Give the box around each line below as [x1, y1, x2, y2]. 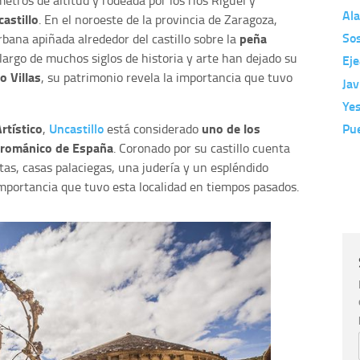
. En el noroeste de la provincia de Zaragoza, [39, 10, 277, 29]
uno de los [202, 119, 260, 138]
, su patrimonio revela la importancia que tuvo [41, 68, 292, 87]
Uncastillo [49, 119, 104, 138]
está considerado [104, 120, 202, 138]
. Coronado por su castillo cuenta [113, 139, 290, 157]
